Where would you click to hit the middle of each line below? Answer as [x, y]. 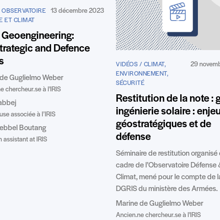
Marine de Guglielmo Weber [160, 204]
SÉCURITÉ [130, 83]
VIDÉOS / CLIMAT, [141, 64]
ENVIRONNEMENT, [142, 74]
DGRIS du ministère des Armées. [167, 189]
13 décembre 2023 [77, 11]
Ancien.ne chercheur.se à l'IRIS [158, 215]
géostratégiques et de [164, 124]
